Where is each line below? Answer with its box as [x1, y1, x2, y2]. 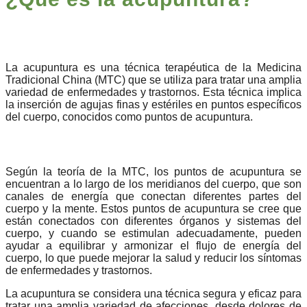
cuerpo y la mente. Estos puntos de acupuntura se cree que [5, 202, 302, 214]
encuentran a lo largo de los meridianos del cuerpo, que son [5, 177, 302, 190]
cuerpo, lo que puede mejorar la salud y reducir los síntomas [5, 251, 302, 264]
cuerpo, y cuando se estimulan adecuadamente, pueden [5, 227, 302, 239]
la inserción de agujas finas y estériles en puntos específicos [5, 98, 302, 110]
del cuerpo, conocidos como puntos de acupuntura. [5, 110, 253, 123]
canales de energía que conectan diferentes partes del [5, 190, 302, 202]
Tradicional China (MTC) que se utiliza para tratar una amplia [5, 73, 302, 86]
